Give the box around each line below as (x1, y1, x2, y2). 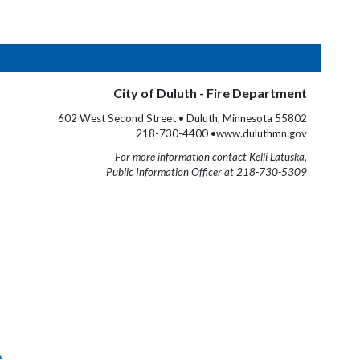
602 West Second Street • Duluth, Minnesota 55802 (58, 112, 307, 125)
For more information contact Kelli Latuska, (115, 150, 307, 163)
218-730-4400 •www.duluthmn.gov (136, 127, 307, 140)
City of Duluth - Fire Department (113, 85, 307, 100)
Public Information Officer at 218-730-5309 (106, 166, 307, 178)
